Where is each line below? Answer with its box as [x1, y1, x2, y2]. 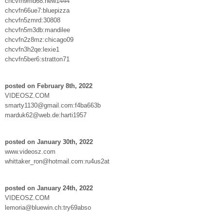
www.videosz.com [5, 147, 55, 155]
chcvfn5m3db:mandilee [5, 26, 70, 34]
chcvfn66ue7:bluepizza [5, 6, 70, 14]
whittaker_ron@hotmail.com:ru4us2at [5, 157, 109, 165]
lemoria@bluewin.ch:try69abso [5, 203, 91, 211]
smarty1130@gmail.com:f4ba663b [5, 101, 101, 109]
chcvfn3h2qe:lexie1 [5, 45, 59, 53]
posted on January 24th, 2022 [5, 184, 93, 192]
